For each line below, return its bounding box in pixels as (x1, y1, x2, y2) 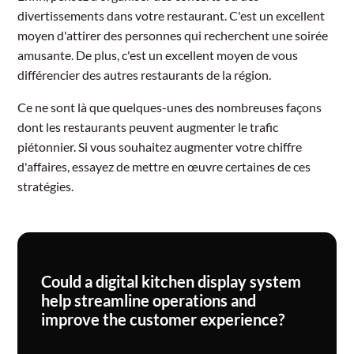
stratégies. (17, 178, 74, 194)
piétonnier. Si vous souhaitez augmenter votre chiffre (17, 138, 303, 154)
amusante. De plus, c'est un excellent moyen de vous (17, 47, 299, 62)
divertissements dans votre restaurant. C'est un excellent (17, 7, 326, 23)
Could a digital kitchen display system (41, 271, 302, 291)
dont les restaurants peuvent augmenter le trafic (17, 119, 279, 134)
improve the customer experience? (41, 309, 285, 329)
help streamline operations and (41, 290, 257, 310)
